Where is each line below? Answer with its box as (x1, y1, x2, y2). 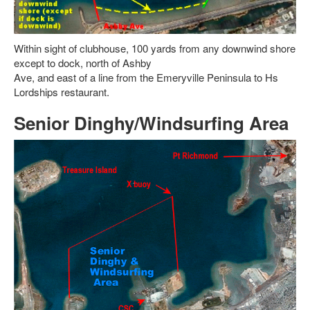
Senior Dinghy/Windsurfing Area (14, 110, 289, 136)
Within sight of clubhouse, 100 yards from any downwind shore (14, 41, 295, 56)
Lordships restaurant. (14, 84, 109, 100)
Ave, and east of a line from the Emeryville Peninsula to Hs (14, 70, 278, 85)
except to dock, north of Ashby (14, 55, 152, 71)
